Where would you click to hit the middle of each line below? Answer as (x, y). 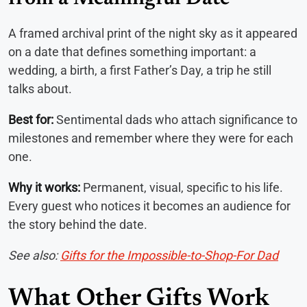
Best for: (31, 119)
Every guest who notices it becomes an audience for (149, 206)
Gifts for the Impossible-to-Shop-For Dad (169, 255)
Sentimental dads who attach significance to (175, 119)
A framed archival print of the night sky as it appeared (153, 33)
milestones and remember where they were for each (151, 138)
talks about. (40, 88)
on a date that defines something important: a (132, 51)
